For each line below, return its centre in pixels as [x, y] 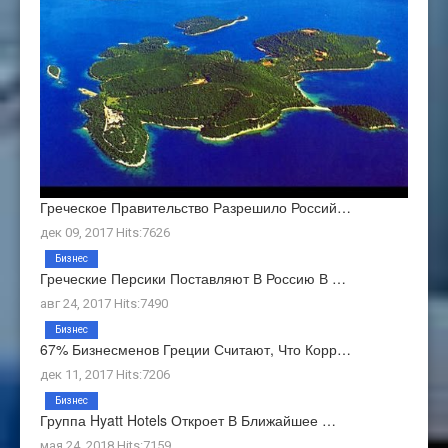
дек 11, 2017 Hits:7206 [105, 374]
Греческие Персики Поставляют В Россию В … [193, 277]
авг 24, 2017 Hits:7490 [104, 303]
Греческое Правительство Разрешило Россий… [195, 206]
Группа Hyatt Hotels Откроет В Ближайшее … [188, 419]
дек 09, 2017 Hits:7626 [105, 232]
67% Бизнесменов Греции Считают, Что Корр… [195, 348]
